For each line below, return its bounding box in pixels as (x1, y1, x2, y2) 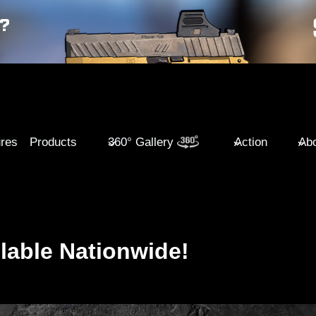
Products (30, 135, 78, 149)
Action (233, 135, 267, 149)
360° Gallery (108, 135, 174, 149)
